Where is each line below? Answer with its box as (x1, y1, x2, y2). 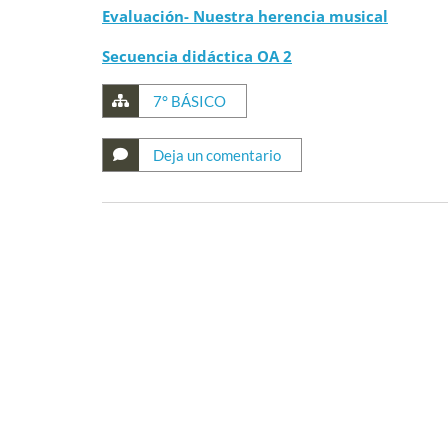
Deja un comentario (153, 146, 281, 164)
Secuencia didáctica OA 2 (102, 46, 292, 66)
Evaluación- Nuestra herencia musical (102, 6, 388, 26)
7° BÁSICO (153, 92, 226, 110)
